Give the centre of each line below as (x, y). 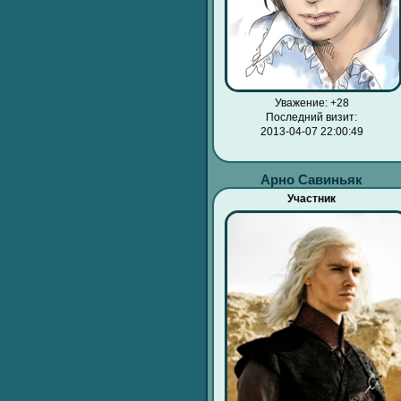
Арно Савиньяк (312, 180)
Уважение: (301, 102)
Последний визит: (312, 117)
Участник (312, 199)
